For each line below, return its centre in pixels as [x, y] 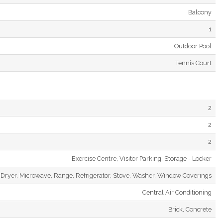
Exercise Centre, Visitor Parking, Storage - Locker [142, 158]
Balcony [200, 12]
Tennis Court [193, 63]
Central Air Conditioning [177, 192]
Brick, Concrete [190, 209]
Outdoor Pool [193, 46]
